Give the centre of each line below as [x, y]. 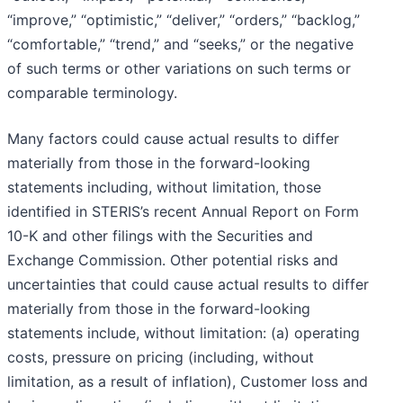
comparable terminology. [92, 93]
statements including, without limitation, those [164, 188]
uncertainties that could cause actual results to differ [188, 285]
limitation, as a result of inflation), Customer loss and [188, 382]
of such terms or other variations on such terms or [179, 69]
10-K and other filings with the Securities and [160, 236]
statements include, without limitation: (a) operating [184, 333]
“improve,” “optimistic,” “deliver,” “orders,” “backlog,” [184, 20]
